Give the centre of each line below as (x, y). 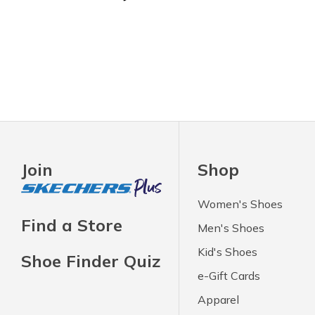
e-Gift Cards (229, 275)
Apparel (219, 299)
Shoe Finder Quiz (91, 261)
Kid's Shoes (228, 251)
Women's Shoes (240, 204)
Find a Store (72, 225)
